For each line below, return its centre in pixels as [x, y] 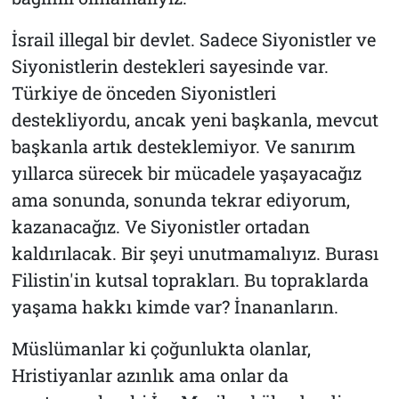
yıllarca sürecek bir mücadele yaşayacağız [186, 172]
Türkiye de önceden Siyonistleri [143, 92]
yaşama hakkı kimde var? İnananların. [175, 306]
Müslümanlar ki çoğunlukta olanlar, [161, 348]
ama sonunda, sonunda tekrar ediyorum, [180, 199]
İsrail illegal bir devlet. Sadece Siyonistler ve [193, 39]
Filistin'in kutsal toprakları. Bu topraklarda [190, 279]
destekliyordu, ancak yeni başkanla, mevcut [195, 119]
